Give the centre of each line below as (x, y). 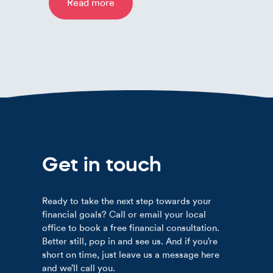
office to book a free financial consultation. (131, 228)
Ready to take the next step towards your (127, 201)
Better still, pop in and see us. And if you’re (130, 242)
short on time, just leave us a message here (131, 255)
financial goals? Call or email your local (124, 215)
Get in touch (102, 164)
